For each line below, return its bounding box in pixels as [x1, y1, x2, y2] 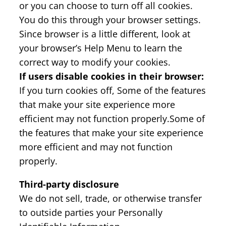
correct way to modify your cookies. [19, 55, 171, 68]
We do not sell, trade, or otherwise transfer [19, 192, 202, 204]
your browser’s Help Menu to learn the [19, 41, 182, 54]
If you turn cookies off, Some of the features [19, 84, 206, 96]
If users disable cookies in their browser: [19, 70, 204, 82]
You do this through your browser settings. [19, 13, 201, 26]
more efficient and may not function [19, 140, 173, 153]
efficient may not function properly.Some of [19, 112, 205, 125]
